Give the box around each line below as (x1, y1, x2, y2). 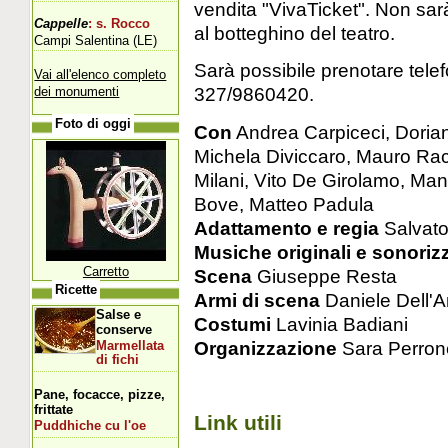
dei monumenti (34, 83, 120, 99)
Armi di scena (193, 288, 320, 311)
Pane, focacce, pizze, (34, 386, 166, 402)
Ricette (55, 282, 98, 297)
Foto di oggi (55, 116, 132, 131)
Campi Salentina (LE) (34, 32, 158, 48)
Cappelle (34, 16, 89, 31)
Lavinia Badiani (275, 312, 408, 335)
